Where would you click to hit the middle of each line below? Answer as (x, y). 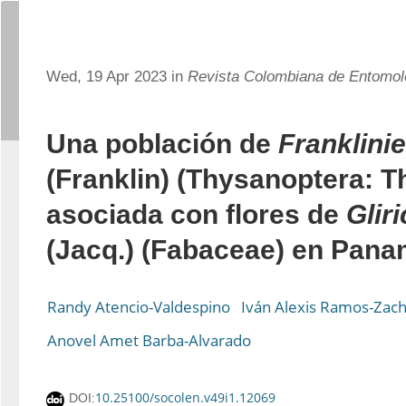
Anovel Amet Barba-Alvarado (149, 340)
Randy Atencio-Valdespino (139, 307)
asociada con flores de (196, 214)
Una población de (162, 144)
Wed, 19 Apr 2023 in (117, 77)
